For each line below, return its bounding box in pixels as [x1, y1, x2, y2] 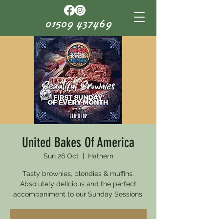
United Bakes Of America [22, 134, 134, 151]
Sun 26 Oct [43, 152, 79, 160]
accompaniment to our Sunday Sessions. [13, 190, 144, 198]
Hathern [88, 152, 113, 160]
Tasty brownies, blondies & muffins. [22, 170, 134, 177]
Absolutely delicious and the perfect [20, 180, 136, 188]
